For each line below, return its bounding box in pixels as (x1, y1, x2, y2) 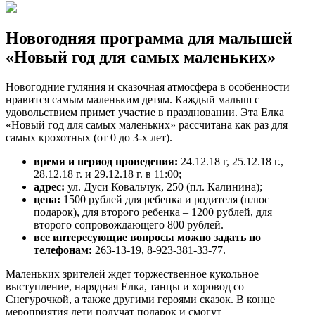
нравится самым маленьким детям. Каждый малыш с (6, 94, 259, 106)
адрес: (34, 181, 65, 193)
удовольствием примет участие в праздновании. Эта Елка (6, 106, 284, 119)
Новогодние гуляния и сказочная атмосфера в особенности (6, 81, 290, 94)
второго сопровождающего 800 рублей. (34, 219, 224, 231)
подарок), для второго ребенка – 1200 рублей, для (34, 206, 272, 219)
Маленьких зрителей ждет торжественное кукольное (6, 268, 259, 281)
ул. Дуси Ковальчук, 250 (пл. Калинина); (65, 181, 262, 193)
